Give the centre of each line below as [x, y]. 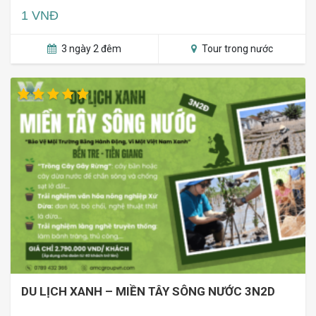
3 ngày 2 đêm [90, 48]
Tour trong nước [236, 48]
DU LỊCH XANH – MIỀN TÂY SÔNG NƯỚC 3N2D [148, 292]
